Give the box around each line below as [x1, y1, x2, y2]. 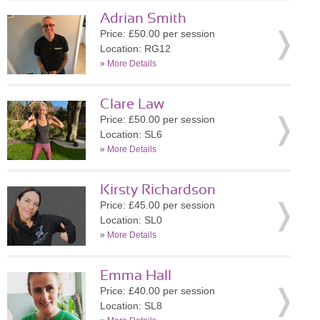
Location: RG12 [100, 43, 171, 54]
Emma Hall [100, 269, 171, 283]
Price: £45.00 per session [100, 199, 215, 211]
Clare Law [100, 97, 164, 111]
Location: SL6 [100, 129, 162, 140]
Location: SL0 [100, 214, 162, 226]
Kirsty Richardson [100, 183, 216, 197]
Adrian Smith [100, 11, 186, 26]
